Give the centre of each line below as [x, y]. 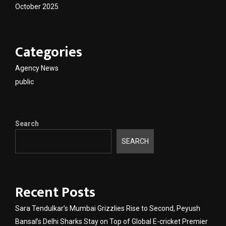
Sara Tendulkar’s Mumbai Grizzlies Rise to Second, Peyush [108, 209]
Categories [49, 52]
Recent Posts [55, 193]
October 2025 [37, 6]
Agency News [37, 68]
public [24, 81]
